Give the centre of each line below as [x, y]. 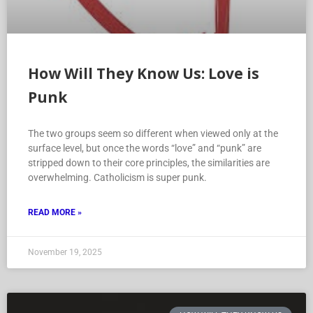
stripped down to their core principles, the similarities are [149, 163]
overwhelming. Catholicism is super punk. [118, 178]
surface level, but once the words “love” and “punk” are [145, 148]
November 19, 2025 [65, 253]
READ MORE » [55, 213]
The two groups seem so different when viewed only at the [153, 134]
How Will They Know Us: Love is [144, 74]
